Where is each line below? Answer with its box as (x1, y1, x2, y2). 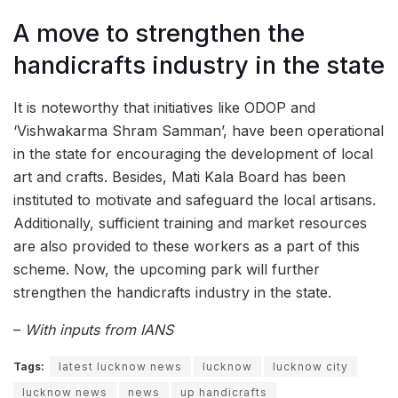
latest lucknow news (59, 359, 182, 373)
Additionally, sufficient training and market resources (13, 213, 367, 232)
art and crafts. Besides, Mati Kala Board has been (13, 167, 346, 186)
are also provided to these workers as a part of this (13, 236, 360, 255)
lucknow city (273, 359, 348, 373)
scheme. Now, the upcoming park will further (13, 259, 320, 278)
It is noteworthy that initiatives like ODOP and (13, 98, 315, 116)
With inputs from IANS (20, 320, 173, 338)
